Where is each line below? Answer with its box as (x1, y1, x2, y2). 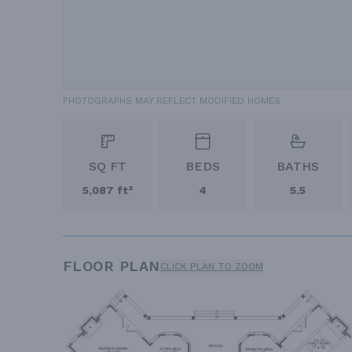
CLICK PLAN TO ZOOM (159, 261, 263, 272)
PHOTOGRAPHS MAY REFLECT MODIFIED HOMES (63, 95, 280, 106)
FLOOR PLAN (63, 258, 160, 274)
